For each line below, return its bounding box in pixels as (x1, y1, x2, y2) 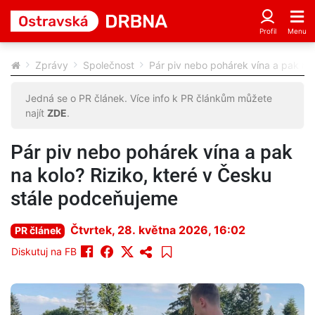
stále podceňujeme (11, 187, 178, 210)
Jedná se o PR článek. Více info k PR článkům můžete (25, 92, 272, 104)
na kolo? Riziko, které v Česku (11, 164, 272, 187)
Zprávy (35, 59, 68, 71)
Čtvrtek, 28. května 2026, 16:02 (70, 223, 246, 237)
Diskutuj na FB (11, 245, 77, 257)
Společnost (83, 59, 134, 71)
